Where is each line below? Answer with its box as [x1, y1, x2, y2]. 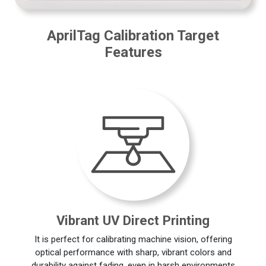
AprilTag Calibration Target [47, 27, 219, 44]
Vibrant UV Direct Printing [56, 213, 210, 229]
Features [104, 43, 162, 61]
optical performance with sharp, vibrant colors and [34, 246, 232, 258]
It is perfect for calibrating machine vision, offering [34, 233, 232, 245]
